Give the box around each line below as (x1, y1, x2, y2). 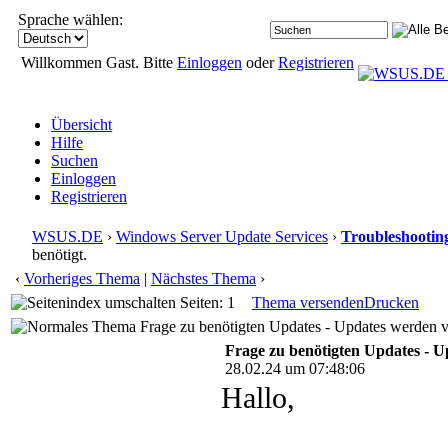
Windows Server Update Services (116, 228, 328, 245)
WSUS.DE (32, 228, 103, 245)
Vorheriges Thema (24, 270, 140, 287)
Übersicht (51, 116, 112, 133)
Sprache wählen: (18, 11, 123, 28)
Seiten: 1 (176, 294, 235, 311)
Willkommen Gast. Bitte (21, 54, 177, 71)
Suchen (51, 152, 98, 169)
